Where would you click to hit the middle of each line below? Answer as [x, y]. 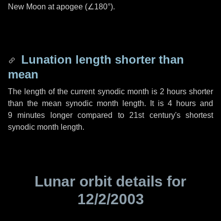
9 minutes [27, 115]
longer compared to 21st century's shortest [129, 115]
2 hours [173, 92]
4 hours [182, 103]
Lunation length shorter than [101, 59]
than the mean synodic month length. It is [88, 103]
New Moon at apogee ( [48, 7]
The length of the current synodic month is [84, 92]
